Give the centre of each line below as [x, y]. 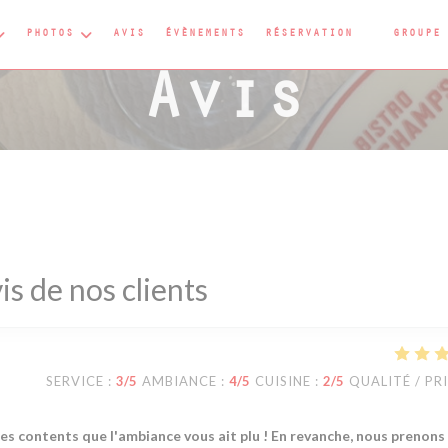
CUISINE [283, 381]
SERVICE [75, 381]
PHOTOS [50, 34]
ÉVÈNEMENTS [205, 34]
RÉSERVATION [309, 34]
